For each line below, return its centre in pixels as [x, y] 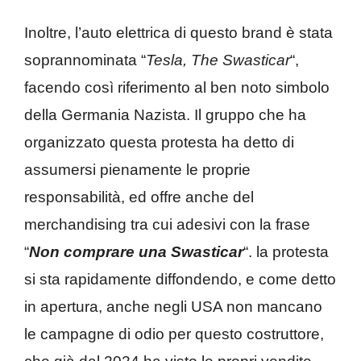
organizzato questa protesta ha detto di [159, 143]
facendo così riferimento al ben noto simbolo [177, 88]
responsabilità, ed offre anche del [139, 197]
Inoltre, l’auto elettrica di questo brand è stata [178, 33]
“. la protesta [286, 252]
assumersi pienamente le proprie [137, 170]
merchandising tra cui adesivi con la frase [167, 225]
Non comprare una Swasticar [136, 252]
